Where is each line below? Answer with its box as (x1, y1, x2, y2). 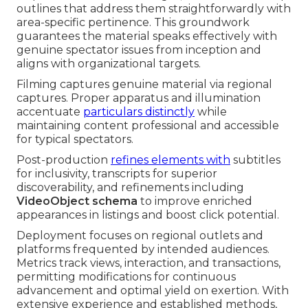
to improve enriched (137, 195, 252, 208)
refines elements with (111, 153, 230, 167)
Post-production (16, 153, 111, 167)
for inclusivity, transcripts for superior (16, 167, 217, 181)
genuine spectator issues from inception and (16, 43, 261, 57)
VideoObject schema (16, 195, 137, 208)
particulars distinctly (83, 105, 195, 119)
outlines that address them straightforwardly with (16, 2, 291, 16)
